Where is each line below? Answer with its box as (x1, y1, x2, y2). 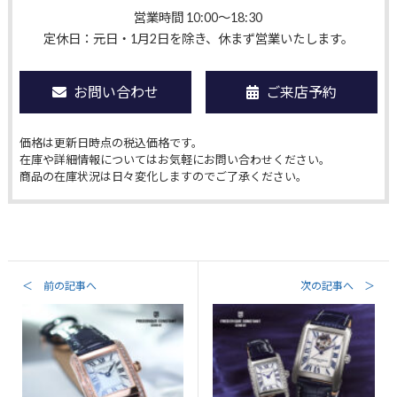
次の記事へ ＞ (300, 278, 376, 292)
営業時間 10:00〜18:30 (134, 9, 263, 25)
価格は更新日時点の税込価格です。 (19, 135, 203, 150)
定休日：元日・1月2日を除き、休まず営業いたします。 (43, 30, 354, 46)
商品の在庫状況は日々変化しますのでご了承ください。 (19, 168, 307, 183)
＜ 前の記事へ (21, 278, 97, 292)
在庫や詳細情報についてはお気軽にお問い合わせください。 (19, 152, 331, 167)
